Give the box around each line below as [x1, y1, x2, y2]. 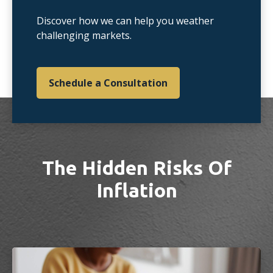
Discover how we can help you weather [37, 14, 214, 27]
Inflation [96, 179, 177, 201]
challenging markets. [37, 29, 132, 42]
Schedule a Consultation [49, 76, 168, 90]
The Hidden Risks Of [41, 157, 232, 179]
